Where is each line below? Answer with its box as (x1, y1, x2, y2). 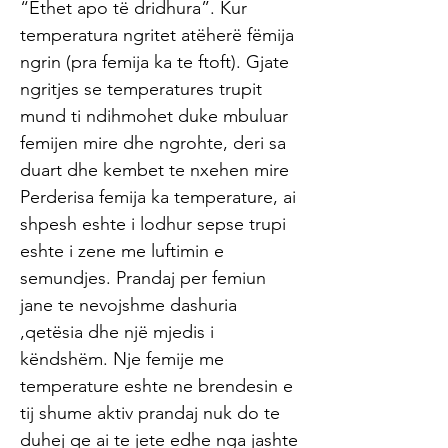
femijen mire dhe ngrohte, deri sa (20, 132, 286, 154)
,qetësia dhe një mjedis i (20, 321, 214, 343)
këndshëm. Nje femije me (20, 348, 224, 370)
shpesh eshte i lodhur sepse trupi (20, 213, 286, 235)
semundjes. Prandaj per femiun (20, 267, 266, 289)
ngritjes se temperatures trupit (20, 78, 262, 100)
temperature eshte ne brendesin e (20, 375, 293, 397)
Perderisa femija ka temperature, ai (20, 186, 296, 208)
